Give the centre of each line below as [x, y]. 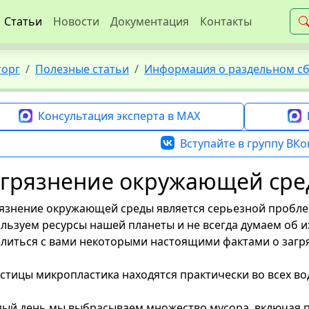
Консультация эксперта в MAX [119, 116]
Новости [76, 21]
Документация [150, 21]
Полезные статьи [82, 69]
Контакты [226, 21]
